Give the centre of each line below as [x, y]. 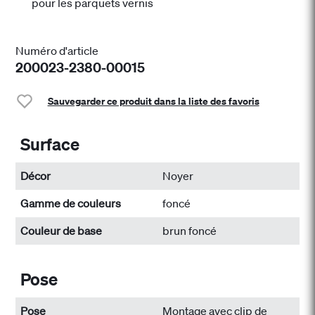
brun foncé [189, 231]
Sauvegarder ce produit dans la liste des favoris [153, 101]
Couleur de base [62, 231]
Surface [50, 144]
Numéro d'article [57, 51]
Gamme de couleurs [71, 204]
